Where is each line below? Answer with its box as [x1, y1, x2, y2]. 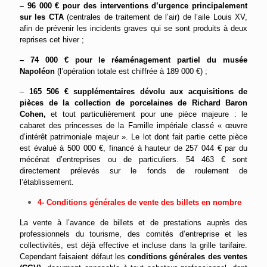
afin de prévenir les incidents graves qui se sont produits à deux [20, 24, 247, 33]
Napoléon [20, 67, 55, 76]
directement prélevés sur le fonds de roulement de [20, 166, 247, 176]
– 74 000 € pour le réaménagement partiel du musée [20, 55, 247, 65]
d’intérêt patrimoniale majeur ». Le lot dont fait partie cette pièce [20, 132, 247, 142]
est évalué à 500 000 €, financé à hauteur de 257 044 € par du [20, 144, 247, 153]
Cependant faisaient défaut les [20, 252, 128, 262]
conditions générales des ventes [128, 252, 248, 262]
